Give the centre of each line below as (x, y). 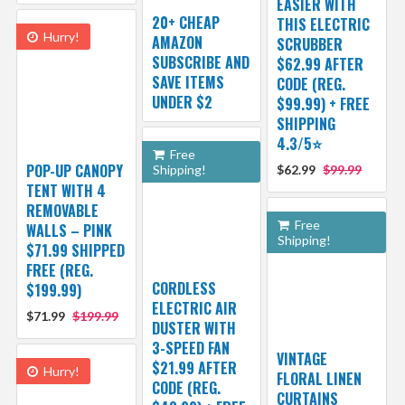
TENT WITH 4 (66, 191)
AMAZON (177, 43)
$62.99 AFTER (320, 65)
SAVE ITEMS (188, 83)
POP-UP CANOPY (74, 171)
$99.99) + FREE (324, 104)
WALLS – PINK (69, 231)
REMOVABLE (62, 211)
